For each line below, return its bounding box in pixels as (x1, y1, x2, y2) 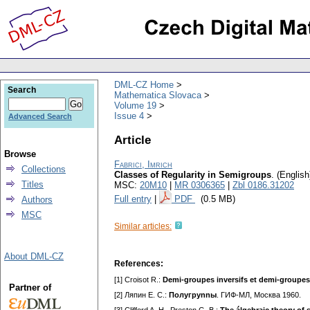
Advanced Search (8, 112, 72, 120)
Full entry (114, 194, 152, 205)
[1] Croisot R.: (114, 275, 163, 284)
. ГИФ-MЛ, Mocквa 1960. (217, 291, 301, 300)
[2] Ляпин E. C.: (114, 291, 169, 300)
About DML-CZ (4, 251, 64, 262)
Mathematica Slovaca (114, 89, 201, 100)
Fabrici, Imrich (114, 159, 172, 170)
